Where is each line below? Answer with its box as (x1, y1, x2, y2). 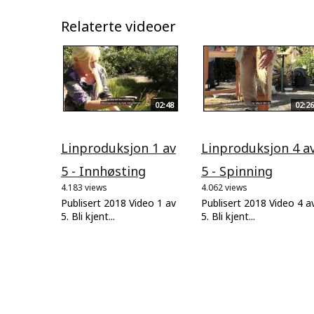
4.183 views (61, 181, 107, 193)
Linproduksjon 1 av (61, 139, 176, 156)
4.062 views (201, 181, 247, 193)
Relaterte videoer (61, 17, 176, 36)
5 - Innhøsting (61, 162, 146, 179)
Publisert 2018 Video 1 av (61, 196, 176, 210)
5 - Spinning (201, 162, 273, 179)
